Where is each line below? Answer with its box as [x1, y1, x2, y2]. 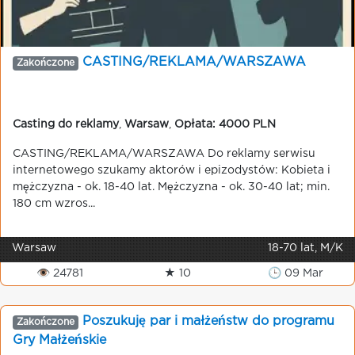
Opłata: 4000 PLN [174, 120, 276, 129]
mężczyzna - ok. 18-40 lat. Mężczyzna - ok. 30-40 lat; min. [13, 182, 330, 192]
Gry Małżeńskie [13, 334, 106, 346]
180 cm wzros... [13, 199, 95, 208]
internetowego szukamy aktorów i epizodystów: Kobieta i [13, 166, 330, 175]
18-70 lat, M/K [268, 243, 343, 253]
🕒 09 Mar [267, 269, 323, 278]
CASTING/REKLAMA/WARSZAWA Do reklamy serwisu [13, 149, 315, 158]
